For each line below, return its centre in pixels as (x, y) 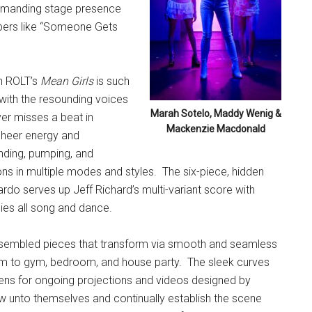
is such (113, 81)
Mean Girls (68, 81)
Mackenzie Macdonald (216, 129)
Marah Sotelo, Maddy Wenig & (216, 114)
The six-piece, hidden (213, 172)
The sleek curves (228, 262)
